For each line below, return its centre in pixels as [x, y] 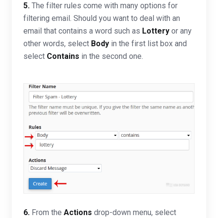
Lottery [156, 31]
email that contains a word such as [83, 31]
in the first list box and [148, 44]
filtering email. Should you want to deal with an [102, 18]
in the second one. [111, 56]
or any [181, 31]
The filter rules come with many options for [104, 6]
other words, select [57, 44]
